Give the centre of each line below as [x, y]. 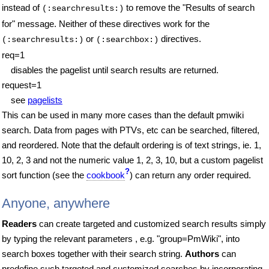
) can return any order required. [190, 175]
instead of [22, 7]
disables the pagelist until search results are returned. [115, 70]
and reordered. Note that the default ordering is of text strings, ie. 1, [131, 145]
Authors [202, 253]
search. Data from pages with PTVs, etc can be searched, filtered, [131, 130]
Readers [19, 223]
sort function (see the [44, 175]
